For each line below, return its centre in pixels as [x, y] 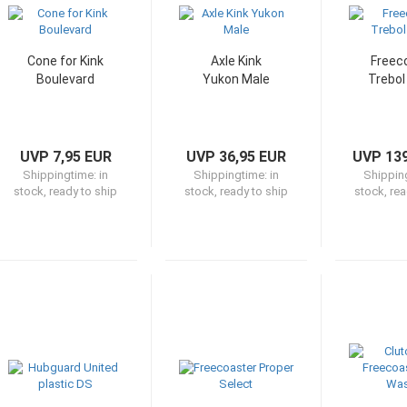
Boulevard [65, 79]
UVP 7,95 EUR [65, 157]
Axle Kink [236, 61]
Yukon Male [236, 79]
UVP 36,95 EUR [236, 157]
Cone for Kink [65, 61]
